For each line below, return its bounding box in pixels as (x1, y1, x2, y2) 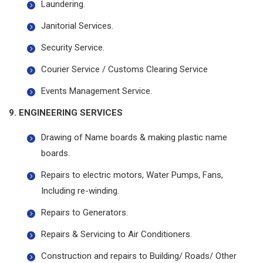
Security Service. (41, 42, 104, 53)
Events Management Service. (41, 86, 152, 97)
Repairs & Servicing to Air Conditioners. (41, 229, 192, 240)
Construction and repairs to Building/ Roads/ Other (41, 251, 237, 262)
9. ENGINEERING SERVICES (9, 107, 123, 119)
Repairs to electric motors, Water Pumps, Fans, (41, 170, 223, 181)
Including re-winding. (41, 186, 119, 197)
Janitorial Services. (41, 21, 113, 32)
